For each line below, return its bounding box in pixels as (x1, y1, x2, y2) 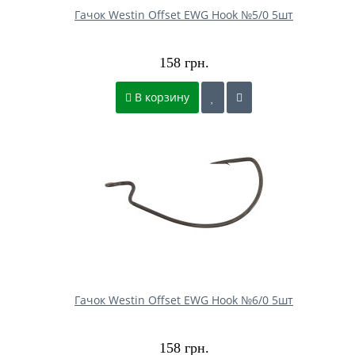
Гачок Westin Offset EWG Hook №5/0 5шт (74, 6, 293, 22)
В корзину (132, 89, 189, 105)
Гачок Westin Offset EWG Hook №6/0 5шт (74, 292, 293, 307)
